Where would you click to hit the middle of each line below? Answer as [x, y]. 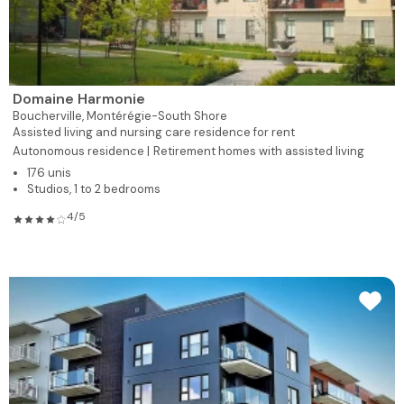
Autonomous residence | [81, 151]
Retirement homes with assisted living [259, 151]
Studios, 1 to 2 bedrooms [94, 188]
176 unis [49, 172]
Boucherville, [50, 115]
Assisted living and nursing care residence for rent [154, 132]
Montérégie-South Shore [157, 115]
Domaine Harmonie [79, 98]
